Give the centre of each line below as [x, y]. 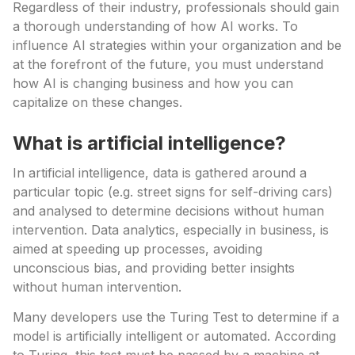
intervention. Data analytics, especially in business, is [171, 230]
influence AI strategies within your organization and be [177, 45]
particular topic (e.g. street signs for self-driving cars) [173, 192]
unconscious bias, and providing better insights [154, 268]
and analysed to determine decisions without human [168, 211]
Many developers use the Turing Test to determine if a [176, 317]
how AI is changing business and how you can [153, 83]
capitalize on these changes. [97, 102]
